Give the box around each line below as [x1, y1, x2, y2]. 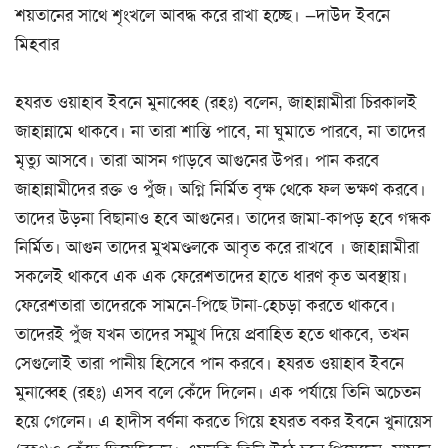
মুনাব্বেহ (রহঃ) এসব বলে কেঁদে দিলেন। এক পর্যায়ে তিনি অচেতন [15, 381, 421, 404]
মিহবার [15, 33, 59, 56]
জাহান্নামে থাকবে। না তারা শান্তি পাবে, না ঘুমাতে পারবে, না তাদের [15, 120, 425, 143]
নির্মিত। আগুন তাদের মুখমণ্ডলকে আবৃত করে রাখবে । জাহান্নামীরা [15, 236, 419, 259]
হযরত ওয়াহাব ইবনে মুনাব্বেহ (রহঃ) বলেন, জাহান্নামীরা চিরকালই [15, 91, 417, 114]
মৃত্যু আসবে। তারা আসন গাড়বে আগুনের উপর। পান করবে [15, 149, 379, 172]
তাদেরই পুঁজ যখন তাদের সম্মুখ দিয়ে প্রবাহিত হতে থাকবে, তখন [15, 323, 409, 346]
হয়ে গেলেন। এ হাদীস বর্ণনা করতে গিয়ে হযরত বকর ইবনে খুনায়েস [15, 410, 432, 433]
